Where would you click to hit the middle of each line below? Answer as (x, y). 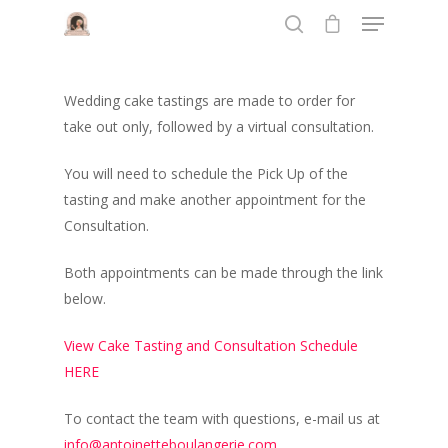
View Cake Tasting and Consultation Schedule (211, 345)
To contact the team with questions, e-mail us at (222, 418)
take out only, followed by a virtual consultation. (219, 126)
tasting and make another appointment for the (215, 199)
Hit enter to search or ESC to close (183, 123)
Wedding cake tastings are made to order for (210, 100)
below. (85, 298)
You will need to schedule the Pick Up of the (206, 173)
